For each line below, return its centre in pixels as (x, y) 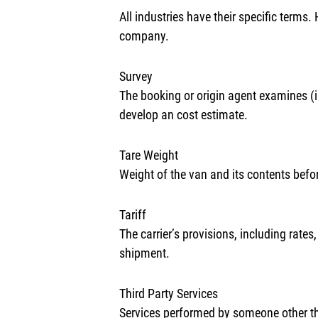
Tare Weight (149, 155)
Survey (136, 76)
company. (144, 36)
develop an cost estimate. (183, 115)
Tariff (133, 215)
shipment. (144, 253)
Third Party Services (169, 294)
